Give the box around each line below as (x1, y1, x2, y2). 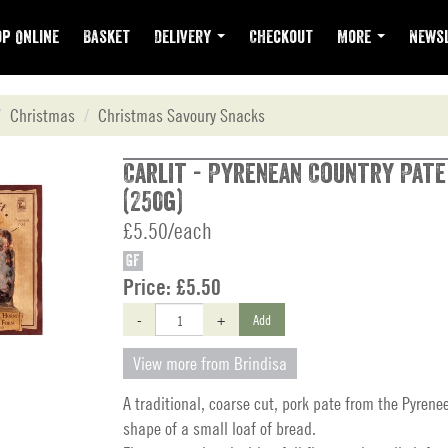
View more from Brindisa (133, 353, 287, 374)
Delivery (154, 28, 215, 46)
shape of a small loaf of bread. (123, 418, 316, 439)
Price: (123, 274, 176, 300)
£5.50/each (123, 218, 212, 244)
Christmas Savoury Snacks (98, 105, 265, 126)
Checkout (249, 28, 313, 46)
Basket (83, 28, 130, 46)
